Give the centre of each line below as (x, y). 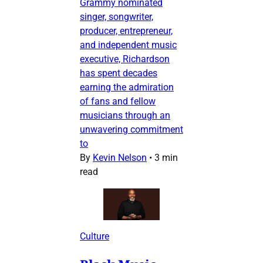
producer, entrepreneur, (126, 31)
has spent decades (119, 73)
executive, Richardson (125, 59)
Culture (95, 237)
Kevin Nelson (120, 158)
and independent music (128, 45)
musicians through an (125, 116)
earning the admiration (127, 87)
